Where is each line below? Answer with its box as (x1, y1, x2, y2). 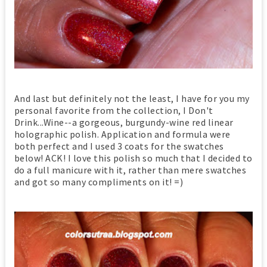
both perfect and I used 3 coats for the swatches (14, 140, 224, 153)
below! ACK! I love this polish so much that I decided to (14, 152, 253, 164)
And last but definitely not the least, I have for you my (14, 92, 250, 105)
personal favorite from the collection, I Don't (14, 104, 213, 117)
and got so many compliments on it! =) (14, 176, 184, 188)
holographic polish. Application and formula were (14, 128, 231, 141)
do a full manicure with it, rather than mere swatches (14, 164, 247, 176)
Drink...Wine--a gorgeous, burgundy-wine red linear (14, 116, 234, 129)
